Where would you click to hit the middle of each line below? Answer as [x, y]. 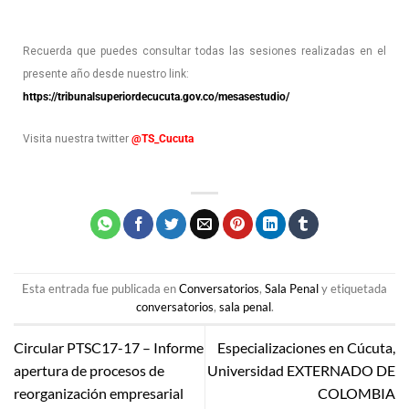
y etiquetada [353, 289]
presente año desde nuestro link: [106, 74]
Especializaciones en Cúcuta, [306, 348]
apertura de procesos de [89, 371]
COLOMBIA [357, 393]
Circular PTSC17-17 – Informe [109, 348]
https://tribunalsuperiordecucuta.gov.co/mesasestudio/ [156, 97]
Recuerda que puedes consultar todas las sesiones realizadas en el [204, 52]
